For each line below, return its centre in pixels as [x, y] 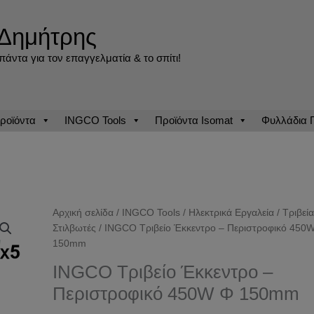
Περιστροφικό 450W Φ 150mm [176, 293]
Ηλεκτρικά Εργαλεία [232, 213]
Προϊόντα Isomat [193, 120]
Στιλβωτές [75, 228]
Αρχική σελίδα [83, 213]
